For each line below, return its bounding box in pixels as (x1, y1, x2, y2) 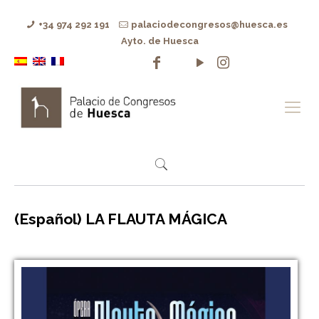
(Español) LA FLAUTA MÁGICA (14, 210, 227, 228)
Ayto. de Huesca (120, 36, 199, 46)
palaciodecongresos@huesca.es (131, 19, 288, 30)
